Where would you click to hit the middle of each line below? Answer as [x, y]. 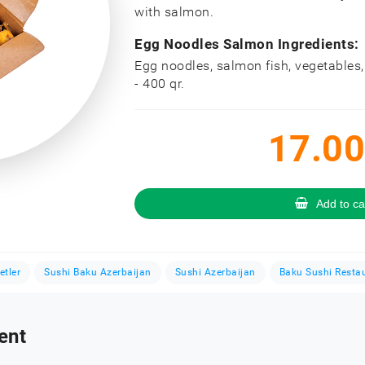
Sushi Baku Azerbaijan [98, 272]
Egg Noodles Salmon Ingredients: [247, 44]
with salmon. [174, 12]
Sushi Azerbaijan [215, 272]
